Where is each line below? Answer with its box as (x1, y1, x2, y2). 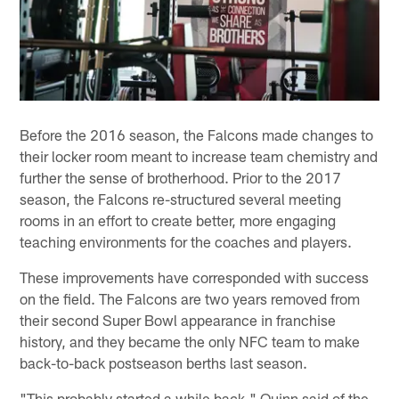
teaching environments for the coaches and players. (20, 232, 353, 250)
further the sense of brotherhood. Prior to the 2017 (20, 168, 342, 186)
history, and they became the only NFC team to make (20, 332, 361, 350)
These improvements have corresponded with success (20, 268, 370, 286)
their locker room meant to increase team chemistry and (20, 147, 379, 165)
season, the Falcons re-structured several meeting (20, 190, 342, 208)
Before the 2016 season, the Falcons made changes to (20, 126, 374, 143)
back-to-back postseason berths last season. (20, 354, 308, 371)
